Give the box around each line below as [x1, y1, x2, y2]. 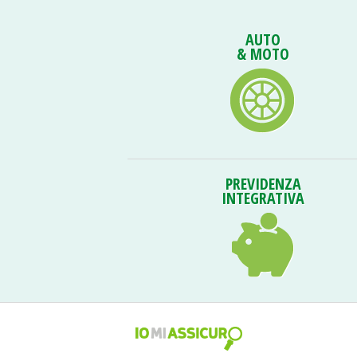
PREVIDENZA [225, 173, 301, 194]
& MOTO [237, 43, 289, 65]
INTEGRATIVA [222, 187, 304, 209]
